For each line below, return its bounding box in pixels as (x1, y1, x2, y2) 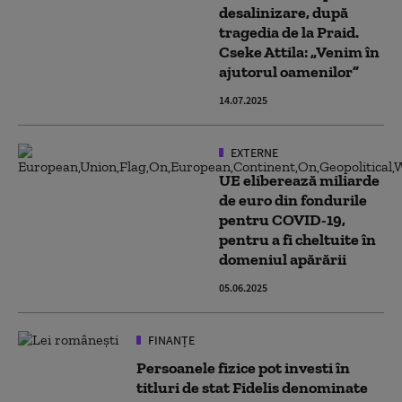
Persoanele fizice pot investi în (136, 358, 350, 378)
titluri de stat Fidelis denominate (136, 378, 368, 398)
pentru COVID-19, (219, 210, 345, 230)
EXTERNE (228, 144, 278, 161)
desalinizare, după (219, 3, 348, 22)
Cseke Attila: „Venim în (219, 42, 380, 62)
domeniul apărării (219, 249, 346, 269)
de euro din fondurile (219, 190, 367, 210)
